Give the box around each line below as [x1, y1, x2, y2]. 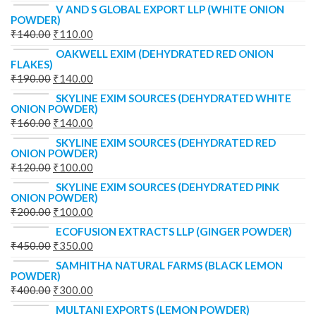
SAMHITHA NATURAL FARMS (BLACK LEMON [56, 259, 283, 272]
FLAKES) [11, 58, 53, 71]
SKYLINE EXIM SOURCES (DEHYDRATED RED [56, 136, 276, 150]
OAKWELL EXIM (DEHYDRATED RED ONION [56, 47, 274, 61]
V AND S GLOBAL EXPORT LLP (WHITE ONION [56, 3, 284, 16]
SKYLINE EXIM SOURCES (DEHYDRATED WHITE [56, 92, 291, 105]
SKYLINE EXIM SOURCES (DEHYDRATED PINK [56, 181, 279, 194]
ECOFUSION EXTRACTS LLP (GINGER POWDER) [56, 225, 292, 238]
